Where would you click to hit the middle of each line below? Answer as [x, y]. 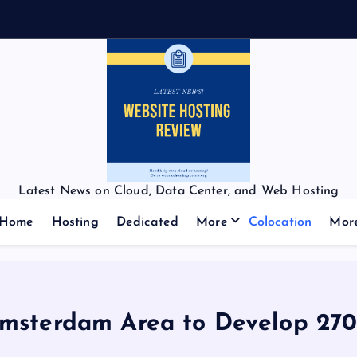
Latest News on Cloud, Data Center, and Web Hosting [178, 191]
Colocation [280, 222]
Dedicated [147, 222]
